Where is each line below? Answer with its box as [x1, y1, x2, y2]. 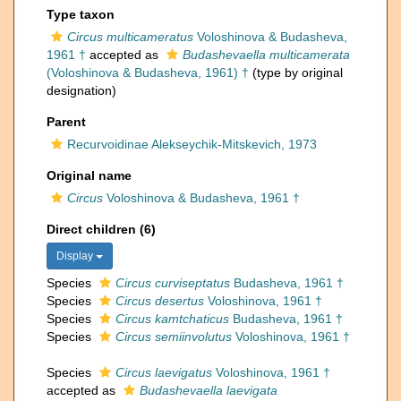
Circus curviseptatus [115, 276, 230, 290]
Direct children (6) [47, 222, 156, 236]
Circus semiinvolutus [115, 329, 232, 344]
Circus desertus [115, 294, 204, 308]
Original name [47, 168, 132, 183]
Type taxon [47, 7, 115, 21]
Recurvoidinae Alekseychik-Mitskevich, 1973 [67, 137, 317, 151]
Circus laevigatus [115, 365, 212, 380]
